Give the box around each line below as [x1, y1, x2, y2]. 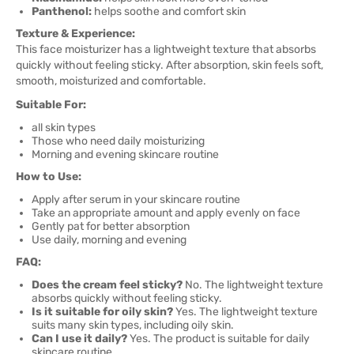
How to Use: [16, 170, 81, 183]
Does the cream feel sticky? [32, 278, 183, 292]
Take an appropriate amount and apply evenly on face [32, 206, 300, 220]
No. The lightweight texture [183, 278, 323, 292]
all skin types [32, 121, 96, 134]
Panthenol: [32, 5, 92, 18]
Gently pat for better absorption [32, 220, 190, 233]
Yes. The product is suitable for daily [127, 332, 310, 345]
